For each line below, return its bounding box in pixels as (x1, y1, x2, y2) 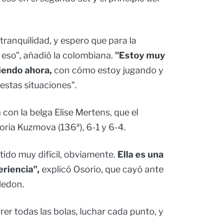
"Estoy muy (115, 50, 165, 61)
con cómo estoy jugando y (54, 65, 164, 76)
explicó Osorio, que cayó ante (40, 164, 164, 175)
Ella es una (117, 149, 164, 160)
